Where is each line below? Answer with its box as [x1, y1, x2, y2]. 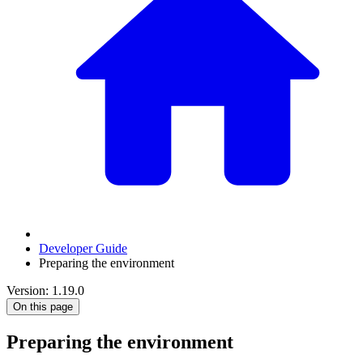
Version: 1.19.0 [6, 283, 84, 297]
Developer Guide [39, 241, 127, 255]
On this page [13, 300, 73, 313]
